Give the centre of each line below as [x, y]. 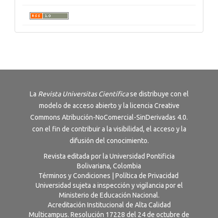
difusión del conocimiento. [109, 141]
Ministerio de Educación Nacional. [109, 195]
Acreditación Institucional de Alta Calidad [109, 205]
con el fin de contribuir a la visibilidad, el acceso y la [109, 129]
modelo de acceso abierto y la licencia [96, 106]
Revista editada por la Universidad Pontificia [109, 156]
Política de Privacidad [147, 176]
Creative [167, 106]
